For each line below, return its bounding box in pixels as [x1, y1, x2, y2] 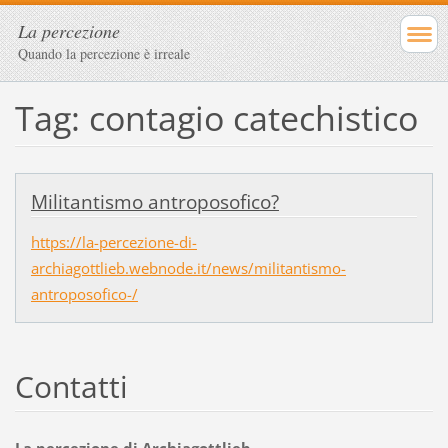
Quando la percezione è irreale [18, 44, 190, 63]
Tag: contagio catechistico [14, 94, 418, 141]
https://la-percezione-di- [30, 231, 197, 252]
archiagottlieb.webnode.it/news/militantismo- [30, 257, 346, 278]
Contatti [14, 365, 128, 407]
